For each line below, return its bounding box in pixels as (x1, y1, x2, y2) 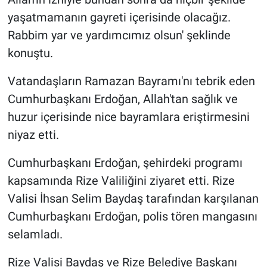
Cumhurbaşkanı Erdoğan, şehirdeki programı (7, 156, 243, 170)
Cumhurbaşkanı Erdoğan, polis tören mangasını (7, 209, 257, 224)
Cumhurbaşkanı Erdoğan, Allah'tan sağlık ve (7, 92, 238, 107)
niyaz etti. (7, 128, 59, 142)
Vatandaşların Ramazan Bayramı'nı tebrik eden (7, 74, 255, 89)
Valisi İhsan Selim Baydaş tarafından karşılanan (7, 191, 259, 206)
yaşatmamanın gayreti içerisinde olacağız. (7, 10, 231, 25)
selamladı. (7, 227, 63, 242)
